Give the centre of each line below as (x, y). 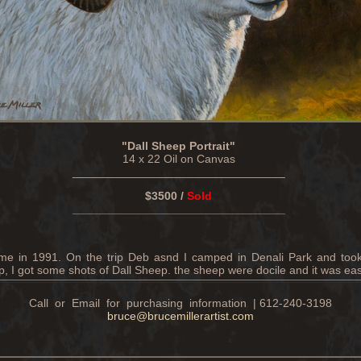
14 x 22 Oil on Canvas (178, 159)
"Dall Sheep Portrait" (179, 146)
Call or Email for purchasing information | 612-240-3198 (180, 303)
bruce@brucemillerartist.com (180, 316)
